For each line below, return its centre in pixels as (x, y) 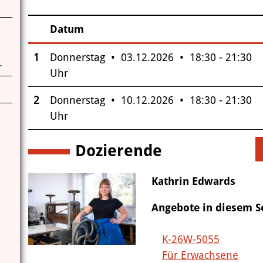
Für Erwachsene (200, 255)
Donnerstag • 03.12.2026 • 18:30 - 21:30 (151, 57)
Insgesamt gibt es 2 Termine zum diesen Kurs (136, 51)
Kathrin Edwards (193, 181)
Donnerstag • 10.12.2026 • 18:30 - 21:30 (151, 100)
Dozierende (118, 150)
